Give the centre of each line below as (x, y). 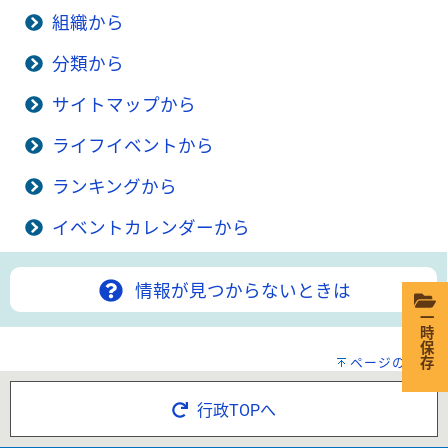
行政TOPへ (234, 411)
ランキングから (114, 187)
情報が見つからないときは (240, 291)
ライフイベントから (132, 146)
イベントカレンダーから (150, 228)
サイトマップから (123, 105)
